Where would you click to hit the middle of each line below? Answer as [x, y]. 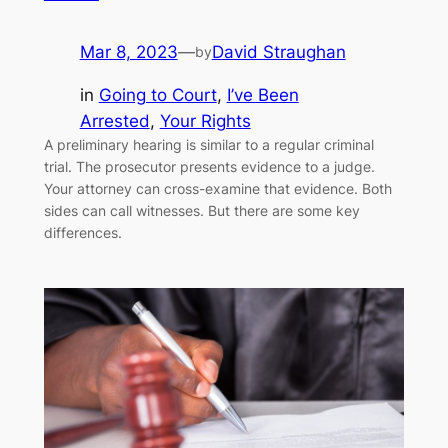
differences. [82, 233]
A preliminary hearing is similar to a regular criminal [208, 145]
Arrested [114, 121]
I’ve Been [262, 95]
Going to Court [157, 95]
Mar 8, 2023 [128, 52]
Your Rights [205, 121]
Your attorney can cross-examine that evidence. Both [217, 189]
